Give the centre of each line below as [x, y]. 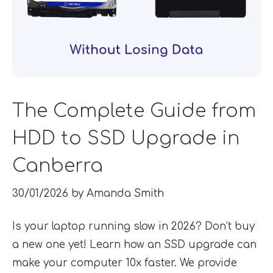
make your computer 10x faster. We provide [125, 263]
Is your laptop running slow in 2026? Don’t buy [133, 227]
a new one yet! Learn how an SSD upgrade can [134, 245]
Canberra [58, 166]
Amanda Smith [125, 194]
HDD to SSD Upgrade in [126, 138]
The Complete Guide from [134, 111]
